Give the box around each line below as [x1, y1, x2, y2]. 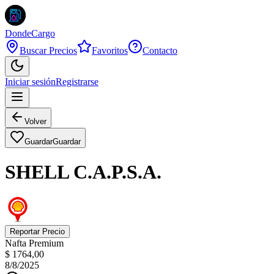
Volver [24, 117, 46, 126]
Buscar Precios [20, 45, 77, 56]
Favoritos [92, 45, 128, 56]
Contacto [143, 45, 177, 56]
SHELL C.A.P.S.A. [5, 161, 161, 183]
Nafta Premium [5, 237, 64, 248]
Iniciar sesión [5, 76, 56, 87]
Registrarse [56, 76, 98, 87]
